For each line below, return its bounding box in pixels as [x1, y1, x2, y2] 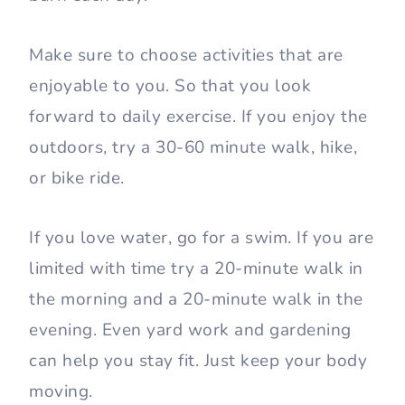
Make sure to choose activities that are [29, 42, 344, 67]
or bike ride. [29, 165, 125, 190]
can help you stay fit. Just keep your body [29, 348, 367, 372]
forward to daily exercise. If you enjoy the [29, 104, 368, 128]
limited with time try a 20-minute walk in [29, 256, 363, 280]
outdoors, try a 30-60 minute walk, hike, [29, 135, 357, 159]
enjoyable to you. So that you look [29, 73, 311, 98]
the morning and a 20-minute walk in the [29, 287, 363, 311]
